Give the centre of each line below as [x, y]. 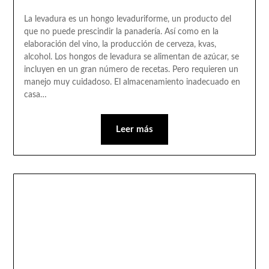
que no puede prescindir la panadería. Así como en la [121, 32]
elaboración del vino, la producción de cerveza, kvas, [120, 45]
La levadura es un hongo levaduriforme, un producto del [127, 20]
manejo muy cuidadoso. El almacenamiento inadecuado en [132, 83]
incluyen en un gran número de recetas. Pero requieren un [131, 70]
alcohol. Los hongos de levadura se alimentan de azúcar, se [131, 57]
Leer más [134, 130]
